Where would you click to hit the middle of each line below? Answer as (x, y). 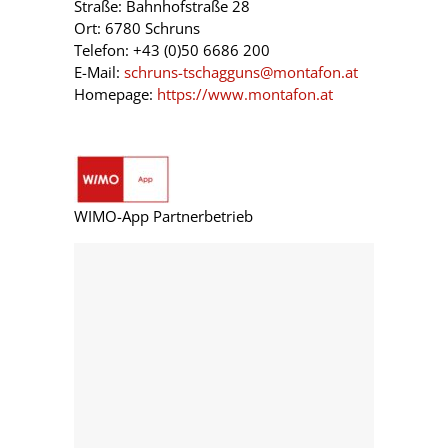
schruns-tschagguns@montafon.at (241, 71)
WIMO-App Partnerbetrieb (163, 215)
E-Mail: (99, 71)
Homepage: (115, 93)
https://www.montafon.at (245, 93)
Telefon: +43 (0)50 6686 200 (172, 49)
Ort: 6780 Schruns (137, 27)
